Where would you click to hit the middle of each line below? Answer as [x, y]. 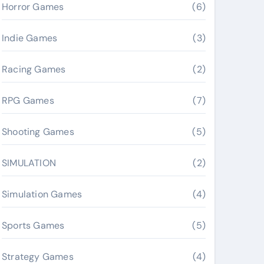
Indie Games [30, 38]
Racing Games [34, 69]
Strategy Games [38, 257]
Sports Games [33, 225]
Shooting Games [38, 132]
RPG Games [28, 100]
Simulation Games [42, 194]
